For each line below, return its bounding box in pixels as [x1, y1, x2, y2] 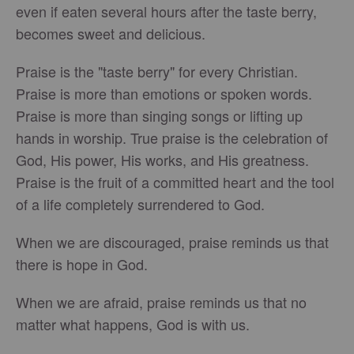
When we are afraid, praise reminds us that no [16, 292, 307, 312]
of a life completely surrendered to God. [16, 194, 265, 214]
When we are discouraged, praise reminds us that [16, 232, 329, 252]
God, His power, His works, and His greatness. [16, 149, 309, 170]
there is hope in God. [16, 254, 148, 274]
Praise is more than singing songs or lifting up [16, 105, 303, 126]
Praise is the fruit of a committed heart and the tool [16, 171, 334, 192]
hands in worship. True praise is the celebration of [16, 127, 328, 148]
